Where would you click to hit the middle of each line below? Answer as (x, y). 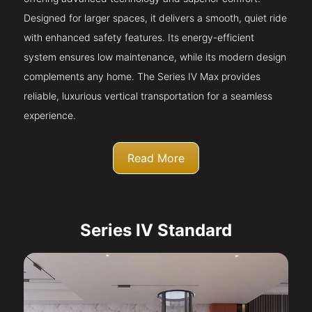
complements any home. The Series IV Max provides (142, 77)
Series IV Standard (156, 231)
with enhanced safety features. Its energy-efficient (139, 38)
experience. (50, 116)
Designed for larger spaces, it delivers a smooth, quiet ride (156, 18)
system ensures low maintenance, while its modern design (155, 57)
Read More (156, 158)
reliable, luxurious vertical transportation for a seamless (148, 96)
